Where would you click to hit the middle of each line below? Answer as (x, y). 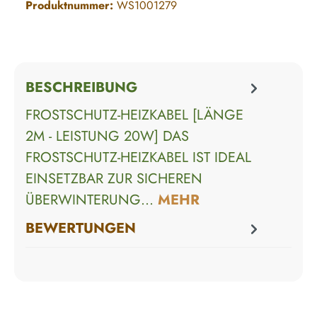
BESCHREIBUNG (81, 88)
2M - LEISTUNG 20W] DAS (107, 136)
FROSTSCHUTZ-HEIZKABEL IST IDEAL (138, 157)
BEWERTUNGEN (81, 229)
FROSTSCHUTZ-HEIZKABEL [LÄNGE (134, 115)
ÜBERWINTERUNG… (92, 200)
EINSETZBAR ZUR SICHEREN (114, 178)
